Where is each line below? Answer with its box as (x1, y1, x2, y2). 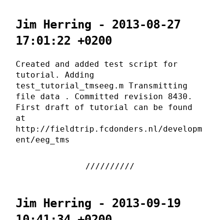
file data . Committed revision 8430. (16, 91, 192, 101)
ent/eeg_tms (16, 135, 70, 144)
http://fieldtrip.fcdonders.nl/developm (16, 124, 202, 134)
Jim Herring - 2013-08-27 (16, 17, 181, 31)
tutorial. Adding (16, 70, 94, 80)
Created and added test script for (16, 59, 178, 69)
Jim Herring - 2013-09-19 (16, 196, 181, 210)
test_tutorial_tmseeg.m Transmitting (16, 81, 188, 90)
